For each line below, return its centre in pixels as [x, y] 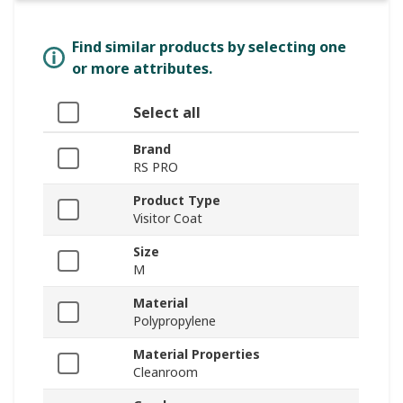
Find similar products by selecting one [209, 46]
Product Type [177, 200]
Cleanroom [166, 372]
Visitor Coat [168, 218]
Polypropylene [175, 320]
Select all [167, 112]
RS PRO [156, 166]
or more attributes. [142, 68]
